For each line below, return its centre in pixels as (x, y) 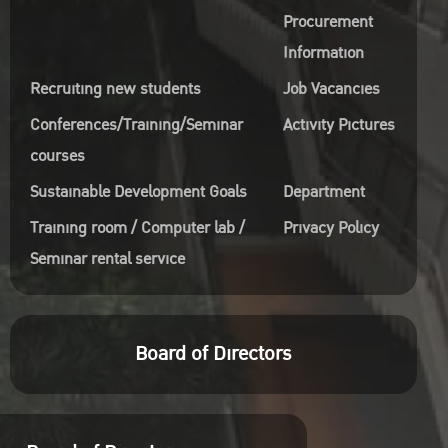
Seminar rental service (107, 258)
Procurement (327, 21)
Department (323, 191)
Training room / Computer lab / (137, 227)
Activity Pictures (338, 124)
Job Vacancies (331, 88)
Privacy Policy (330, 227)
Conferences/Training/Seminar (136, 124)
